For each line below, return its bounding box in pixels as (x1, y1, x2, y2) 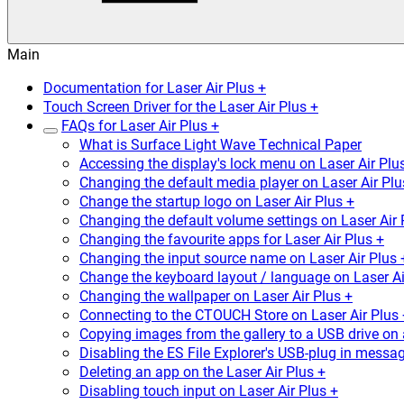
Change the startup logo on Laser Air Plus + (79, 191, 354, 210)
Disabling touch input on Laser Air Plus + (79, 381, 338, 399)
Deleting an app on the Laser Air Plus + (79, 362, 326, 381)
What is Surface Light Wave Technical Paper (79, 134, 362, 153)
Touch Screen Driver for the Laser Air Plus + (43, 96, 318, 115)
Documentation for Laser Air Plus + (43, 78, 266, 96)
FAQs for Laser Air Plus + (61, 115, 219, 134)
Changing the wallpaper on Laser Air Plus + (79, 286, 353, 305)
